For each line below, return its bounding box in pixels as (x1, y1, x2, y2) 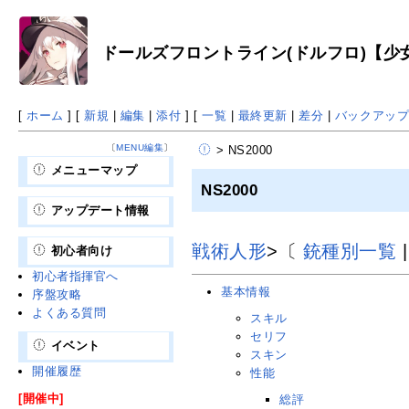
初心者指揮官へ (32, 268, 119, 283)
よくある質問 (32, 305, 107, 320)
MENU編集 (116, 142, 164, 152)
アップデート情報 (50, 203, 150, 217)
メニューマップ (50, 163, 138, 177)
